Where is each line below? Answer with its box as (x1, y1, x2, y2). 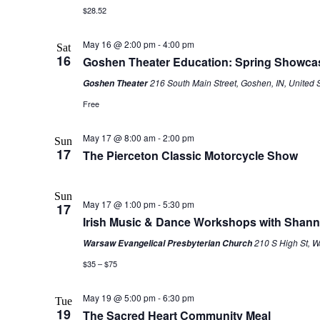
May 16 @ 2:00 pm (82, 38, 156, 51)
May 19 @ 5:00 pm (82, 291, 156, 304)
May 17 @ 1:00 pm (82, 198, 156, 211)
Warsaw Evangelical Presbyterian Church (82, 237, 254, 250)
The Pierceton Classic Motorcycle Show (82, 147, 298, 164)
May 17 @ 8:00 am (82, 131, 156, 144)
